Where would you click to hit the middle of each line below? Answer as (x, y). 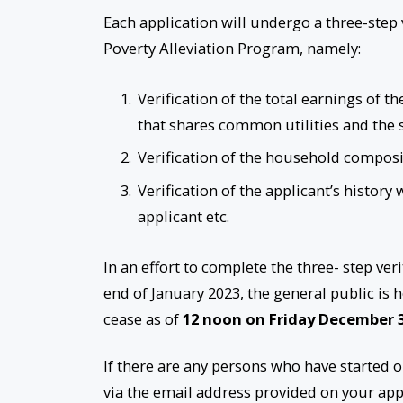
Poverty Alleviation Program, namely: (232, 48)
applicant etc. (185, 216)
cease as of (143, 319)
